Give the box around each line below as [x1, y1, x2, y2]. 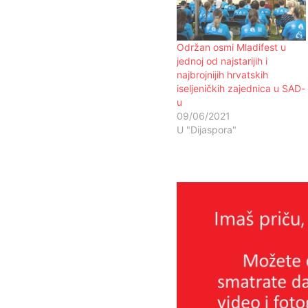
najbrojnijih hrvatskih [177, 69, 268, 81]
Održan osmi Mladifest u [177, 41, 286, 54]
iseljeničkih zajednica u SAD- [177, 82, 305, 95]
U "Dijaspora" [177, 124, 236, 136]
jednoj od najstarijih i [177, 55, 267, 67]
